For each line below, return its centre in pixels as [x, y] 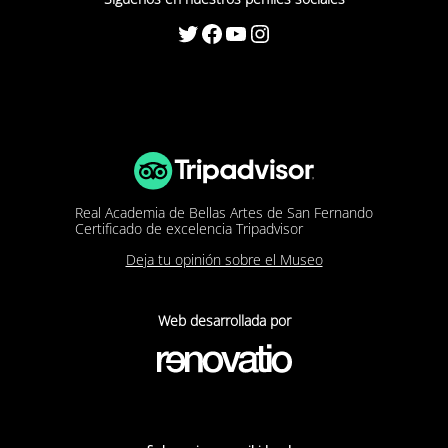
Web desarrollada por [224, 320]
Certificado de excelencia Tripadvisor [189, 228]
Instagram [256, 32]
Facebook [205, 32]
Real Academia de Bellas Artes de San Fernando [224, 212]
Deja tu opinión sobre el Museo [224, 259]
